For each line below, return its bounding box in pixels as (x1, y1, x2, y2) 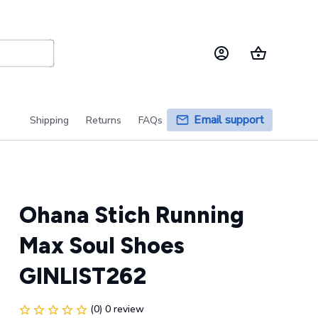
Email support (194, 112, 264, 128)
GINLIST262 (18, 263, 146, 290)
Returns (86, 113, 121, 127)
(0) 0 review (89, 302, 144, 316)
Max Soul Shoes (18, 232, 185, 259)
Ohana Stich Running (18, 202, 244, 229)
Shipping (30, 113, 69, 127)
